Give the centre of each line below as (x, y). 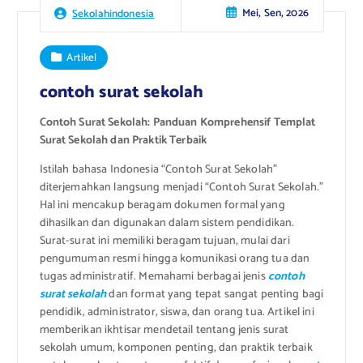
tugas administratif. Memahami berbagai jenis (154, 277)
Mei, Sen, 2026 (275, 13)
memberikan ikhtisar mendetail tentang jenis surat (164, 331)
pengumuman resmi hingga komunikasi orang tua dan (175, 259)
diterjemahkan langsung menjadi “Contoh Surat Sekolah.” (181, 188)
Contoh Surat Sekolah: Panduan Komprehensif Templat (177, 122)
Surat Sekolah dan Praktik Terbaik (123, 140)
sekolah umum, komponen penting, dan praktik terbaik (176, 348)
